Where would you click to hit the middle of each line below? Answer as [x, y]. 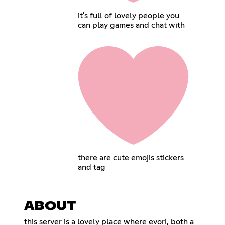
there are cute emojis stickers [131, 157]
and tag [92, 167]
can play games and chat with [132, 25]
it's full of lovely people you [129, 15]
